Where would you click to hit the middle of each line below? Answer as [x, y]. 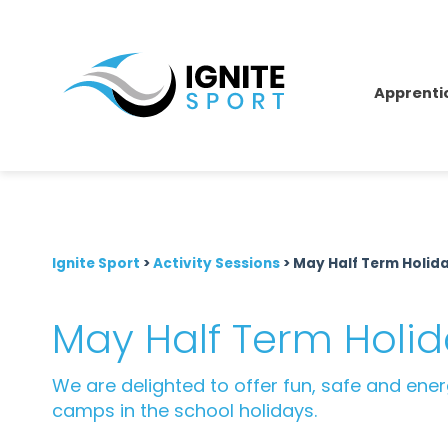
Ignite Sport [96, 263]
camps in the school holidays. [184, 410]
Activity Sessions [216, 263]
